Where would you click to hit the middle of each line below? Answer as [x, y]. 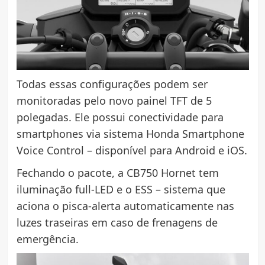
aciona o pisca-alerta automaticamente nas [125, 206]
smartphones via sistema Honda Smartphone [130, 133]
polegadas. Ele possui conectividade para [120, 117]
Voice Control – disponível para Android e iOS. [132, 150]
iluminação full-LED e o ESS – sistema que [121, 189]
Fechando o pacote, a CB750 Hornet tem [117, 172]
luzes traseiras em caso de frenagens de [117, 222]
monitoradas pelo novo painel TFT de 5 [114, 100]
